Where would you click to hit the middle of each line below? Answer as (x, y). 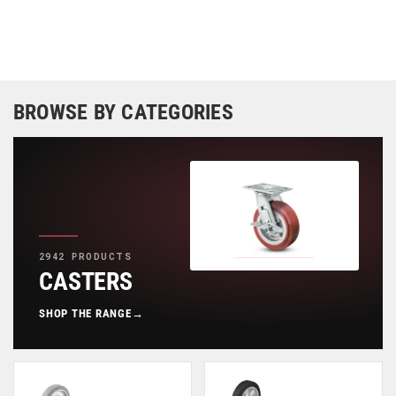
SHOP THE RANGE (85, 313)
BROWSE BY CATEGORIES (123, 112)
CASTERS (86, 281)
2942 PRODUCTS (86, 256)
